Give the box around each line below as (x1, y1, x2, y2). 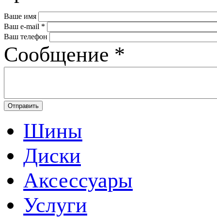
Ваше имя (4, 12, 38, 20)
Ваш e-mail (4, 22, 41, 31)
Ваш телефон (4, 32, 49, 41)
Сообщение (4, 42, 114, 66)
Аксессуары (23, 168, 133, 192)
